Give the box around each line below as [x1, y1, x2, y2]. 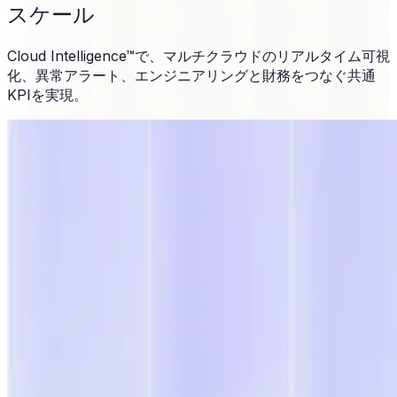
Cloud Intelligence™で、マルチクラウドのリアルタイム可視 [7, 46, 390, 65]
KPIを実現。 [7, 85, 88, 104]
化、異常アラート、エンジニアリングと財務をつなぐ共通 [7, 66, 376, 84]
